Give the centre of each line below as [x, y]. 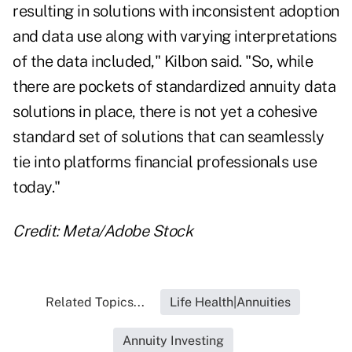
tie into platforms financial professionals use [165, 162]
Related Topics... [95, 302]
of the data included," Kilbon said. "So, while [163, 62]
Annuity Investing [173, 341]
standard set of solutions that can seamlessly [169, 137]
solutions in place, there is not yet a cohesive [165, 112]
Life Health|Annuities [230, 302]
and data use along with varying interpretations [175, 37]
